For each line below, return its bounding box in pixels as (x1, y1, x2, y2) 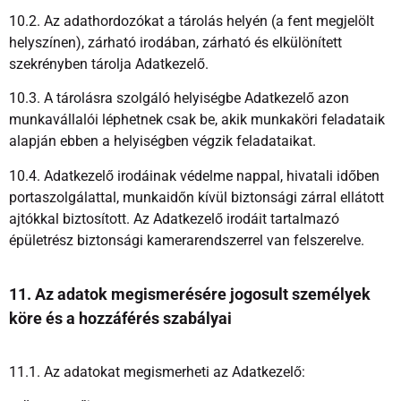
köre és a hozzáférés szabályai (9, 309, 232, 328)
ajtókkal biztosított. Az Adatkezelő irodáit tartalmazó (9, 209, 339, 227)
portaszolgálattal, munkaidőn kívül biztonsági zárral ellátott (9, 188, 384, 206)
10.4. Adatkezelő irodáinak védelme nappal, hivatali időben (9, 166, 380, 184)
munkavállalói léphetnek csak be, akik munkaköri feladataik (9, 111, 385, 129)
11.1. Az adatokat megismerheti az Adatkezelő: (9, 363, 305, 380)
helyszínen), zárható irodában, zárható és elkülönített (9, 34, 342, 51)
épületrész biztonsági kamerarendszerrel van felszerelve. (9, 231, 364, 249)
